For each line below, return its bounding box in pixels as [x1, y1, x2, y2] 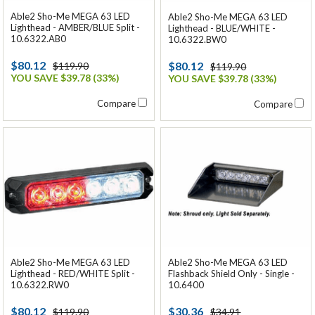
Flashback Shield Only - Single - [168, 267, 295, 279]
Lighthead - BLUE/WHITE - [168, 22, 276, 34]
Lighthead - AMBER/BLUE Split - [11, 21, 141, 33]
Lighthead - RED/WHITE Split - [11, 267, 136, 279]
